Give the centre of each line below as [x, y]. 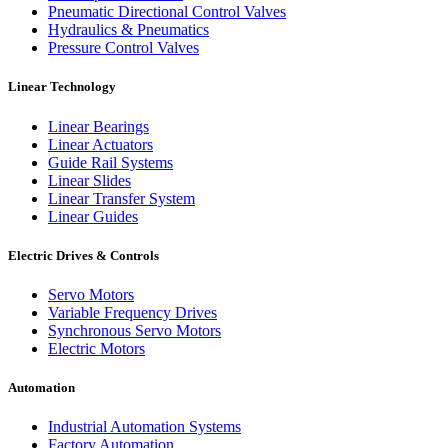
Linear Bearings [98, 126]
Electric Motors [96, 348]
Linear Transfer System [121, 198]
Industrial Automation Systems [144, 427]
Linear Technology [62, 87]
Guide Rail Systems [110, 162]
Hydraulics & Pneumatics [128, 30]
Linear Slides [89, 180]
